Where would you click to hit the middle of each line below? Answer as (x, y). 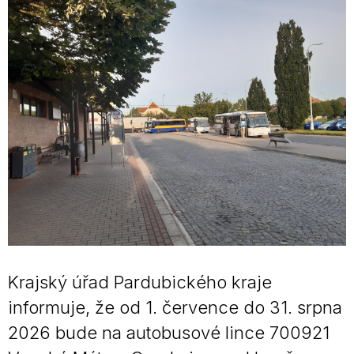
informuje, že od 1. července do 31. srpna (175, 307)
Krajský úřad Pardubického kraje (140, 282)
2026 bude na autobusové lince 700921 (169, 333)
